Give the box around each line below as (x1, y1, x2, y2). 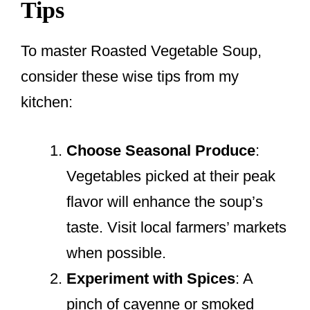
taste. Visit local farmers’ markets (66, 219, 286, 237)
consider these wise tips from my (21, 68, 239, 86)
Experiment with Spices (66, 270, 235, 288)
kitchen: (21, 93, 73, 111)
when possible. (66, 244, 166, 262)
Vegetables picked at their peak (66, 167, 275, 185)
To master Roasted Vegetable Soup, (21, 42, 262, 60)
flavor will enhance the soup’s (66, 193, 263, 211)
